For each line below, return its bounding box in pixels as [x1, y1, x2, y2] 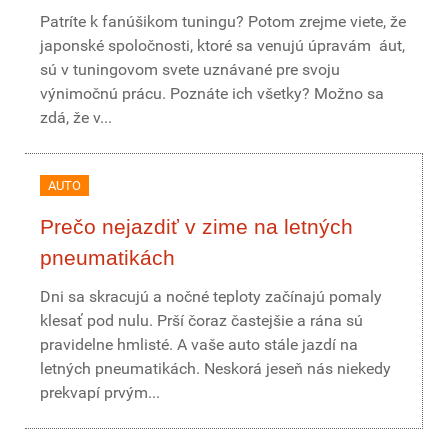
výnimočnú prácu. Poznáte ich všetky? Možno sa [40, 84, 384, 103]
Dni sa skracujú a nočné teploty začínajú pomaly [40, 287, 382, 306]
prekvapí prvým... [40, 383, 160, 402]
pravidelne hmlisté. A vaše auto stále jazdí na [40, 335, 358, 354]
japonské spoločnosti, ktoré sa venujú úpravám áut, [40, 36, 405, 55]
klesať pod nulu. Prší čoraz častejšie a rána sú [40, 311, 363, 330]
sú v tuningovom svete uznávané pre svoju [40, 60, 340, 79]
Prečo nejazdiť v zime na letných [40, 215, 353, 238]
